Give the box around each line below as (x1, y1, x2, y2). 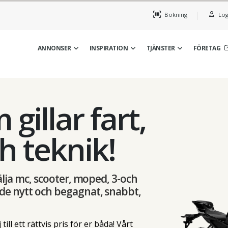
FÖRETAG (193, 44, 221, 52)
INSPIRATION (89, 44, 128, 52)
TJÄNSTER (146, 44, 175, 52)
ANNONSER (37, 44, 71, 52)
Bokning (162, 11, 187, 18)
